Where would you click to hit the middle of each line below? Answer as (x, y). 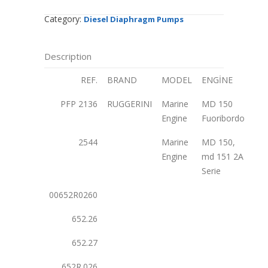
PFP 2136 (79, 104)
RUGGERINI (130, 104)
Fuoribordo (223, 118)
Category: (64, 19)
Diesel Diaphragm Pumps (134, 19)
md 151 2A (223, 157)
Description (68, 57)
